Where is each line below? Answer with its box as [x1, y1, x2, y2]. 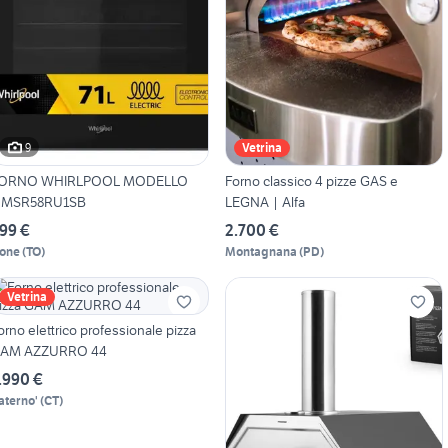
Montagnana [224, 244, 297, 260]
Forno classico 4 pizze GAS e [224, 172, 398, 191]
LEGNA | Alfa [224, 193, 305, 212]
